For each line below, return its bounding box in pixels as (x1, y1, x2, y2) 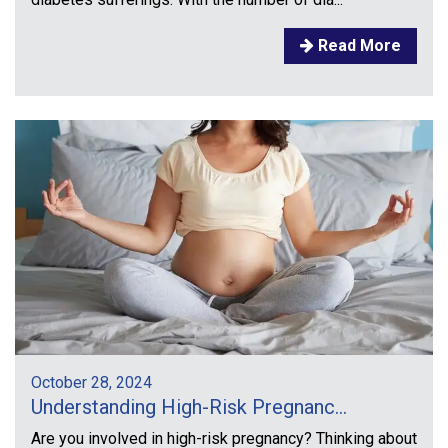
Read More (314, 35, 401, 55)
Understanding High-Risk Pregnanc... (31, 394, 347, 419)
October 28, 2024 (31, 372, 152, 392)
